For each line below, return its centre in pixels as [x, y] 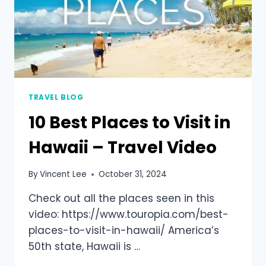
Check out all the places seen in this [121, 199]
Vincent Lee [64, 175]
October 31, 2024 [133, 175]
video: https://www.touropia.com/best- [129, 215]
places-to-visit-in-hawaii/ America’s [124, 231]
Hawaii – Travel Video [123, 147]
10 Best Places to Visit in [129, 122]
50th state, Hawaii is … [84, 247]
